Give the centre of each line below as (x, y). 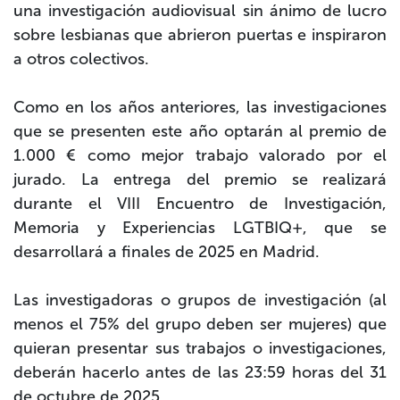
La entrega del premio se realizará (233, 180)
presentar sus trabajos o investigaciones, (232, 349)
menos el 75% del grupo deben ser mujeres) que (200, 325)
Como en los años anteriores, (130, 108)
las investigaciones (317, 108)
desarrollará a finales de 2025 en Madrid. (167, 252)
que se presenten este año (119, 132)
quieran (46, 349)
